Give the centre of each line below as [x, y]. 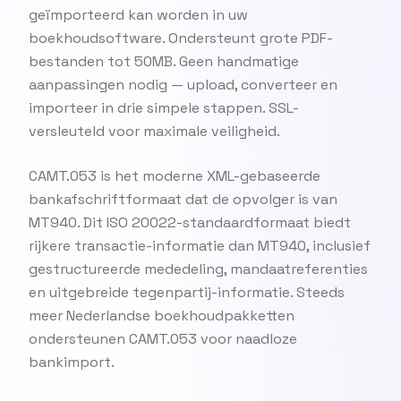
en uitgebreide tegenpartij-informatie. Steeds [187, 292]
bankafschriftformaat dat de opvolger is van [183, 199]
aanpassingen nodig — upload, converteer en [183, 85]
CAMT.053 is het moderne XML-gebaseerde [175, 176]
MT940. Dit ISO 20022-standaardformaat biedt [190, 222]
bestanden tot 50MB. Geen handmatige [164, 61]
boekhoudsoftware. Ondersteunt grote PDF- [181, 38]
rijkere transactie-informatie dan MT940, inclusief [200, 246]
